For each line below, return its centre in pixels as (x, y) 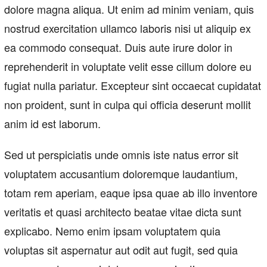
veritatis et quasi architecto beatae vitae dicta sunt (123, 212)
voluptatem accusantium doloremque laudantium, (121, 174)
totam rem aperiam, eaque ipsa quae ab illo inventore (131, 193)
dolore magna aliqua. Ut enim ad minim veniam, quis (129, 9)
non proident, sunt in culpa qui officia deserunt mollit (128, 105)
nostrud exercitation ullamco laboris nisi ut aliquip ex (128, 28)
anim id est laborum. (52, 124)
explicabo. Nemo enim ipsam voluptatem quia (112, 231)
